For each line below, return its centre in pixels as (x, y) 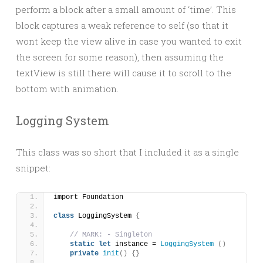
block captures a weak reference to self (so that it (122, 25)
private (84, 254)
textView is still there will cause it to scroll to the (124, 73)
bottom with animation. (67, 89)
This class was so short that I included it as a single (127, 152)
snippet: (33, 168)
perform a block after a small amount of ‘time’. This (126, 9)
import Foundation (88, 197)
